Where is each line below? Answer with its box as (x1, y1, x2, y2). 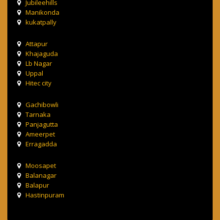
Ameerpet (26, 130, 55, 139)
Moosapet (26, 161, 56, 170)
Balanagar (26, 171, 56, 180)
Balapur (26, 181, 49, 190)
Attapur (26, 39, 48, 49)
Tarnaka (26, 110, 51, 119)
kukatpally (26, 18, 56, 27)
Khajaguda (26, 49, 58, 58)
